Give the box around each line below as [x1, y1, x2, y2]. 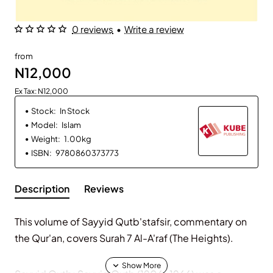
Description [15, 182, 69, 196]
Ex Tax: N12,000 [15, 87, 68, 96]
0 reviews [72, 23, 113, 35]
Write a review [124, 23, 184, 35]
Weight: [31, 134, 60, 144]
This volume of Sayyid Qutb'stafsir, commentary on [15, 215, 247, 229]
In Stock [60, 106, 90, 116]
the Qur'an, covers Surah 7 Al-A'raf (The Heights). [15, 232, 233, 245]
